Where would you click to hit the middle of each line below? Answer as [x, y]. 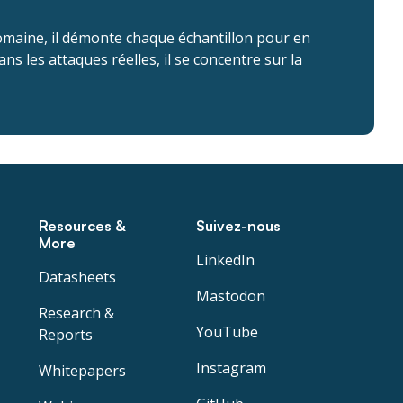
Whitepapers [82, 371]
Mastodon [231, 296]
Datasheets [77, 277]
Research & [76, 313]
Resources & [81, 226]
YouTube [228, 332]
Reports [65, 335]
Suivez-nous [239, 226]
